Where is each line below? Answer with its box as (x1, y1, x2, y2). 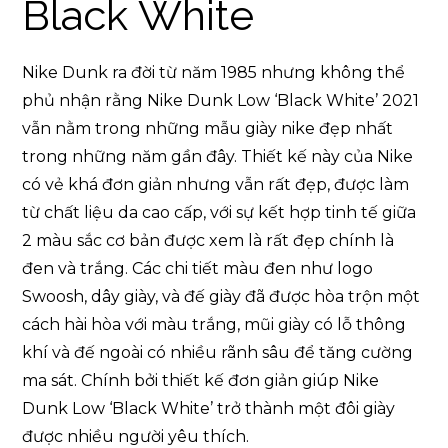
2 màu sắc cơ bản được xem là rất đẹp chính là (22, 230, 395, 250)
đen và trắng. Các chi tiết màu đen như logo (22, 258, 374, 278)
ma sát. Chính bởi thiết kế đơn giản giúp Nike (22, 370, 380, 390)
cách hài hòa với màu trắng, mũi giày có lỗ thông (22, 314, 407, 334)
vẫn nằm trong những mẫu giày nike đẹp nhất (22, 118, 394, 138)
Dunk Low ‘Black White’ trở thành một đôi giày (22, 398, 396, 418)
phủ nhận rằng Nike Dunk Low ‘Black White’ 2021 (22, 90, 420, 110)
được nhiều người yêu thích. (22, 426, 250, 446)
